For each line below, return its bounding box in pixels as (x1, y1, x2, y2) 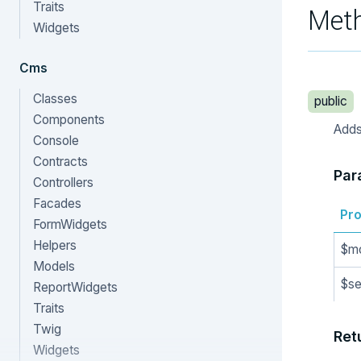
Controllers (33, 175, 93, 190)
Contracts (33, 154, 88, 169)
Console (33, 133, 79, 148)
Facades (33, 196, 81, 211)
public (314, 93, 347, 109)
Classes (33, 91, 77, 106)
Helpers (33, 238, 77, 253)
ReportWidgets (33, 280, 118, 295)
